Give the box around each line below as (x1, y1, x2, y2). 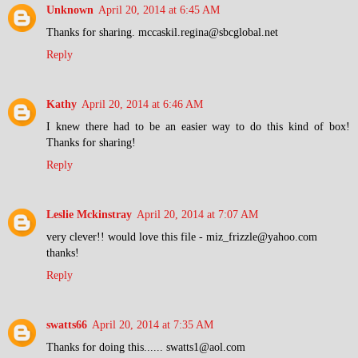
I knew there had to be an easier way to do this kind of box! (46, 120, 350, 133)
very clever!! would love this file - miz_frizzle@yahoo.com (46, 230, 317, 244)
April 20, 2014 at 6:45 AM (98, 3, 220, 17)
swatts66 (46, 318, 87, 332)
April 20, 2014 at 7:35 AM (92, 318, 213, 332)
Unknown (46, 3, 93, 17)
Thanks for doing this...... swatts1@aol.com (46, 340, 245, 354)
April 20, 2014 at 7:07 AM (137, 208, 258, 221)
